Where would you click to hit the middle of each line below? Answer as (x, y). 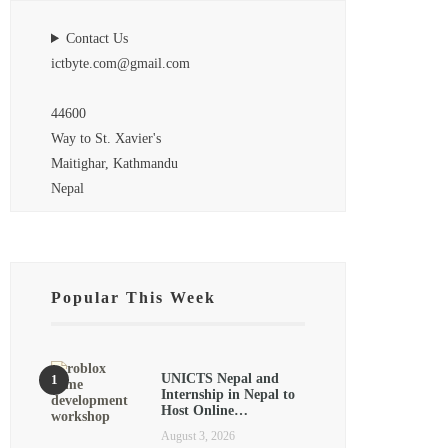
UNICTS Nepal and (220, 378)
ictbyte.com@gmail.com (120, 63)
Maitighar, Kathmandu (114, 163)
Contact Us (97, 38)
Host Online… (204, 410)
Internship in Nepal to (228, 394)
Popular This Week (133, 297)
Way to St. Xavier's (106, 138)
